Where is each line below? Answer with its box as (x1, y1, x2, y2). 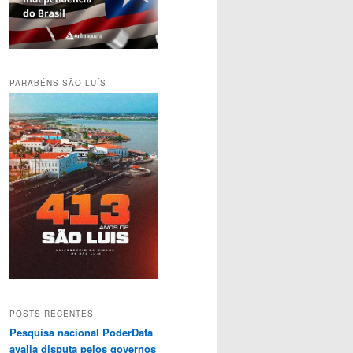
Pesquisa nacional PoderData (9, 324, 153, 340)
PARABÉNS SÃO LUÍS (9, 77, 106, 89)
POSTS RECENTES (9, 307, 94, 319)
